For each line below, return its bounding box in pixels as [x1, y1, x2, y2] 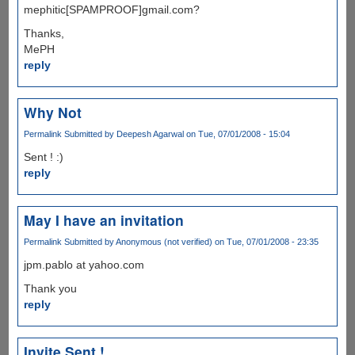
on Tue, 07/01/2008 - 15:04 [183, 128, 290, 139]
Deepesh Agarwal [116, 128, 184, 139]
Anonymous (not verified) [115, 236, 212, 246]
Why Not [23, 101, 82, 122]
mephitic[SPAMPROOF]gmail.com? [23, 2, 200, 16]
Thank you [23, 282, 77, 296]
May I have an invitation [23, 209, 184, 230]
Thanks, [23, 26, 64, 40]
